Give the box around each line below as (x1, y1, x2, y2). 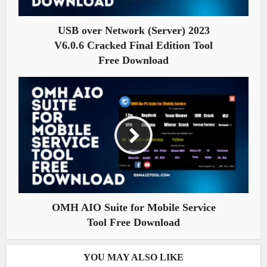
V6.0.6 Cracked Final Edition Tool (54, 39, 213, 52)
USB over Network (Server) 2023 (57, 24, 210, 37)
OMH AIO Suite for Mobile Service (51, 201, 216, 214)
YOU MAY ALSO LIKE (83, 252, 184, 263)
